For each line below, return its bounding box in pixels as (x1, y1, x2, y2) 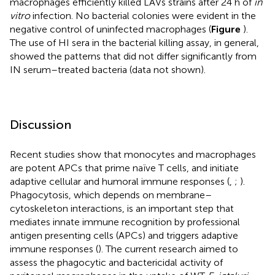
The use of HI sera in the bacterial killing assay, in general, (10, 36, 259, 48)
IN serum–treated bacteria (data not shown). (10, 63, 206, 76)
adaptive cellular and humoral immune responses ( (10, 175, 230, 187)
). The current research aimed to (98, 242, 238, 255)
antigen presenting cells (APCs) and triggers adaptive (10, 229, 238, 241)
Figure (211, 23, 243, 35)
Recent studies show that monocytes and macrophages (10, 148, 256, 160)
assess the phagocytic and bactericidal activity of (10, 256, 223, 268)
